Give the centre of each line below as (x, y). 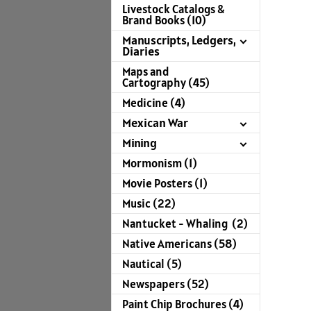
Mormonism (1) (160, 163)
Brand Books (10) (164, 20)
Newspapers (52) (166, 284)
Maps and (146, 72)
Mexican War (155, 123)
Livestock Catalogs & (173, 9)
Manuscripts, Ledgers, (179, 40)
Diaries (141, 51)
